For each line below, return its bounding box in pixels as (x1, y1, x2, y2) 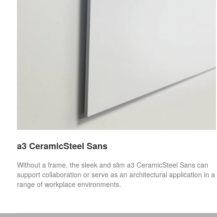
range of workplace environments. (17, 179, 121, 189)
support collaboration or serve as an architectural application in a (17, 169, 215, 179)
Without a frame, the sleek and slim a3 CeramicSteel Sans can (17, 159, 208, 170)
